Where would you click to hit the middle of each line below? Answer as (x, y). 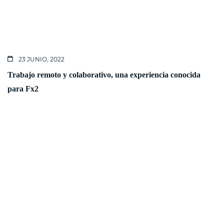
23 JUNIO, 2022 (41, 59)
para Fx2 (23, 89)
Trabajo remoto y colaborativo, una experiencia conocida (104, 75)
